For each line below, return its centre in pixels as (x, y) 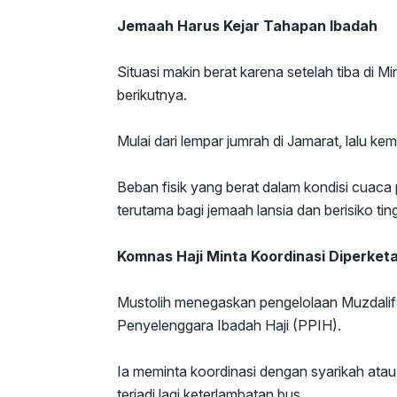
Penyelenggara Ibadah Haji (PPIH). (229, 326)
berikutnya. (152, 95)
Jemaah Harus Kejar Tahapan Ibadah (247, 26)
